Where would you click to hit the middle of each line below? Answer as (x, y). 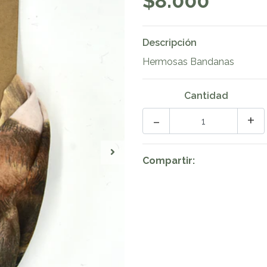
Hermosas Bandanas (190, 62)
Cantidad (206, 96)
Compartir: (169, 161)
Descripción (170, 43)
